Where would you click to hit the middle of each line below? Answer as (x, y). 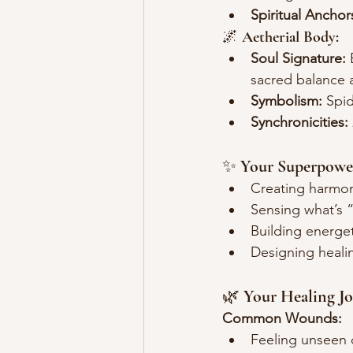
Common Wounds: (282, 319)
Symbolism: (286, 101)
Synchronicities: (299, 123)
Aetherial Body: (290, 37)
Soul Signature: (298, 59)
